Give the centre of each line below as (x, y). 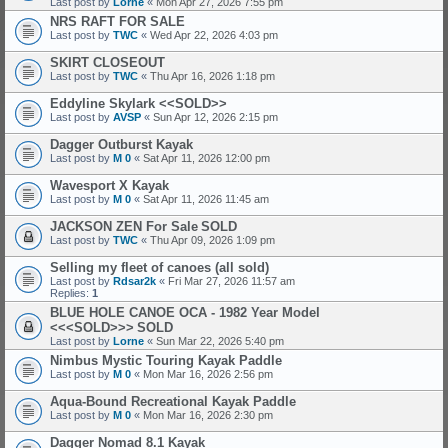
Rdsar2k (134, 281)
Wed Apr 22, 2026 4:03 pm (214, 35)
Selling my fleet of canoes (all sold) (159, 267)
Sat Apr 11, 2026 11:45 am (206, 199)
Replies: (71, 293)
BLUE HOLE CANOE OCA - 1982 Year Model (185, 312)
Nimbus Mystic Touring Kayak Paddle (166, 360)
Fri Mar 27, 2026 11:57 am (231, 281)
